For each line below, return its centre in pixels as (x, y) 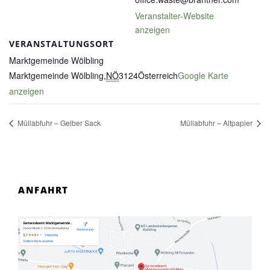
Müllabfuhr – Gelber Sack (58, 123)
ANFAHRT (43, 190)
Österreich (158, 76)
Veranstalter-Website (174, 16)
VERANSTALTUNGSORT (61, 44)
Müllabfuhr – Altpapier (217, 123)
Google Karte (203, 76)
